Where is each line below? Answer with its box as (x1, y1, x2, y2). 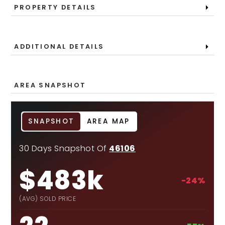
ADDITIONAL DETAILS (14, 42, 104, 51)
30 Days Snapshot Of (19, 143, 109, 154)
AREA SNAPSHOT (14, 81, 86, 89)
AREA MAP (86, 117, 130, 126)
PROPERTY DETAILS (14, 3, 96, 12)
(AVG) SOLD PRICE (19, 194, 76, 203)
